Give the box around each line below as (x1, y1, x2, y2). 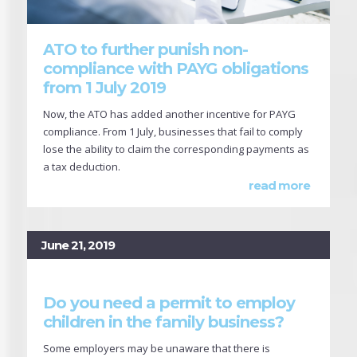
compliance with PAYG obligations (43, 58, 308, 78)
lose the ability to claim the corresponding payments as (43, 141, 309, 156)
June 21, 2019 (41, 237, 115, 253)
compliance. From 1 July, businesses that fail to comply (43, 124, 303, 139)
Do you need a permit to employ (43, 292, 295, 312)
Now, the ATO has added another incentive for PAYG (43, 106, 296, 121)
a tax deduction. (43, 159, 120, 174)
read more (249, 177, 310, 193)
